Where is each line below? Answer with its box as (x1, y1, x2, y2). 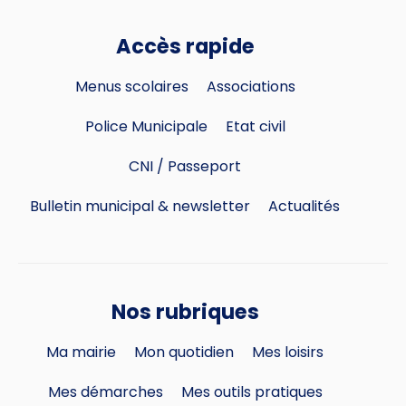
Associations (206, 76, 295, 98)
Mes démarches (47, 382, 163, 403)
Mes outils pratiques (180, 382, 323, 403)
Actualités (268, 196, 340, 217)
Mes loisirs (252, 342, 324, 363)
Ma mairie (46, 342, 116, 363)
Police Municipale (84, 116, 208, 138)
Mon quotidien (134, 342, 234, 363)
